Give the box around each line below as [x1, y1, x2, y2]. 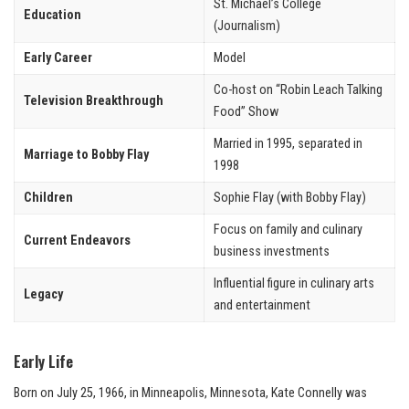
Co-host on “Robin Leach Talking [214, 82, 383, 99]
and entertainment [214, 298, 310, 314]
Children [24, 190, 73, 206]
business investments [214, 244, 330, 260]
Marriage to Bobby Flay [24, 147, 149, 163]
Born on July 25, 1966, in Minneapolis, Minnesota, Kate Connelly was [14, 385, 367, 402]
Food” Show [214, 104, 278, 121]
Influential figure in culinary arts [214, 276, 374, 292]
